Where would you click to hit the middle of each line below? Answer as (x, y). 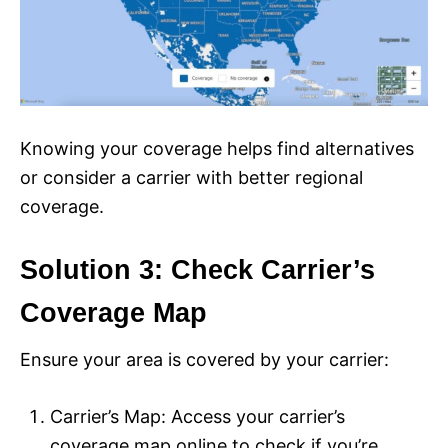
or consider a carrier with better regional (191, 177)
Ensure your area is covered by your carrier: (204, 359)
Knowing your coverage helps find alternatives (217, 148)
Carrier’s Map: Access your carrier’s (197, 416)
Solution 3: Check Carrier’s (197, 269)
